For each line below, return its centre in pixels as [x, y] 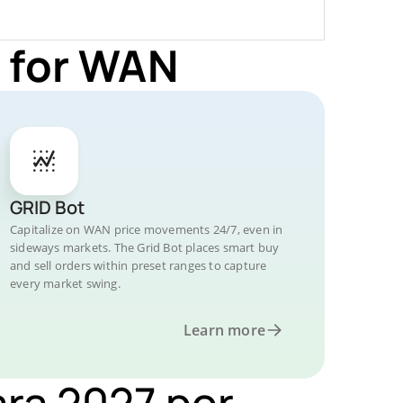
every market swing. [65, 283]
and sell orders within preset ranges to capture [139, 265]
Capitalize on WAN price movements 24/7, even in [147, 229]
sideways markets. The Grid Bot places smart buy [145, 247]
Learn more [224, 330]
